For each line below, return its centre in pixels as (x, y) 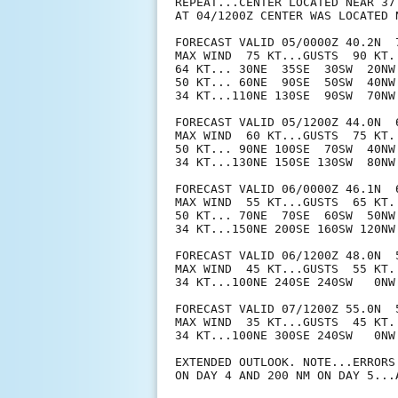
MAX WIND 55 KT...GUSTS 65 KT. (285, 203)
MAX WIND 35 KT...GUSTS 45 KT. (285, 322)
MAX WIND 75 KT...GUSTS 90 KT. (285, 56)
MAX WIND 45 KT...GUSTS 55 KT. (285, 269)
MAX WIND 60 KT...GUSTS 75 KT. (285, 136)
